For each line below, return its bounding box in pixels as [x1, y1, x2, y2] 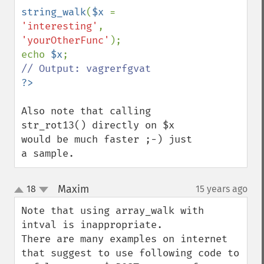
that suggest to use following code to [21, 247, 239, 259]
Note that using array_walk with [21, 204, 204, 217]
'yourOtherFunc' [21, 34, 110, 47]
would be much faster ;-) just [21, 133, 192, 146]
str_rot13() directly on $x [21, 119, 174, 131]
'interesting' [21, 20, 98, 32]
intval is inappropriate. [21, 219, 163, 231]
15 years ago [196, 183, 247, 194]
